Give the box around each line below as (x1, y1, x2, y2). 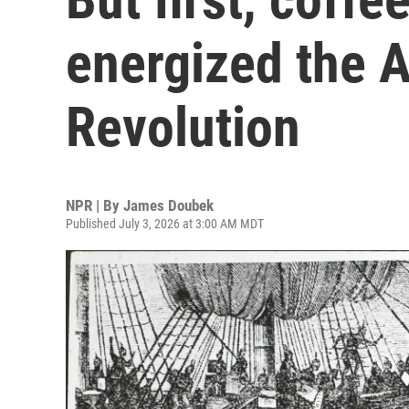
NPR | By (66, 196, 123, 215)
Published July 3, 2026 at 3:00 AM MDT (66, 216, 264, 231)
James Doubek (123, 196, 214, 215)
